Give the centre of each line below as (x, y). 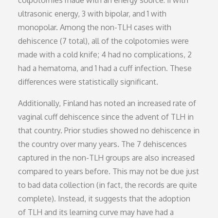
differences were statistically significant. (88, 82)
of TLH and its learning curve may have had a (96, 212)
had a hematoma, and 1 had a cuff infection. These (105, 68)
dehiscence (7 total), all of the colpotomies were (104, 41)
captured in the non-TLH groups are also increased (107, 158)
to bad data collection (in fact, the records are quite (108, 185)
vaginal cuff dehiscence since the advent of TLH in (106, 117)
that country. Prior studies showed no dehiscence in (109, 130)
